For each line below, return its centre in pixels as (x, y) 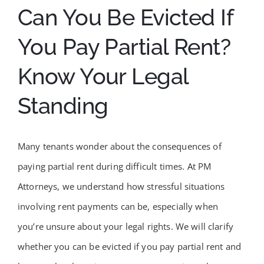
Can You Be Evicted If (125, 17)
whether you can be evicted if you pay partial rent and (129, 246)
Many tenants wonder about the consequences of (119, 146)
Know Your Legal (103, 76)
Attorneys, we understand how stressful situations (121, 186)
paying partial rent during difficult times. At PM (114, 166)
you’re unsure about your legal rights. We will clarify (126, 226)
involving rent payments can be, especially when (118, 206)
